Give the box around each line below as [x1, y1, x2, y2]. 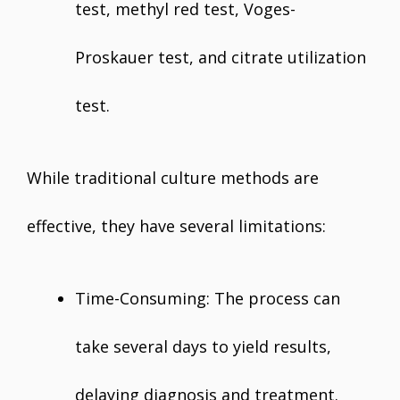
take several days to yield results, [75, 336, 331, 357]
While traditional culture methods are [27, 167, 319, 188]
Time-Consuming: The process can [75, 287, 340, 309]
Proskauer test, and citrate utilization [75, 46, 366, 68]
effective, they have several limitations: [27, 215, 326, 237]
